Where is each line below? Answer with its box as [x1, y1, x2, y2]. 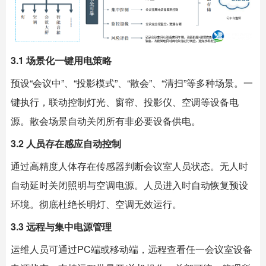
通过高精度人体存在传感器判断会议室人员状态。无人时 [11, 159, 248, 173]
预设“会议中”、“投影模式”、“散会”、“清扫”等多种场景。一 [11, 75, 253, 90]
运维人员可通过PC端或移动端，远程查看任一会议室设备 [11, 242, 252, 256]
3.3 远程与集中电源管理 [11, 219, 112, 233]
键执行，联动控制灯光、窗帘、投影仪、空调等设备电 [11, 94, 239, 109]
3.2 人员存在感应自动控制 [11, 136, 121, 150]
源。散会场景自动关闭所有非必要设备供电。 [11, 113, 201, 128]
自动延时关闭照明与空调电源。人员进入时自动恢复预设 [11, 178, 248, 192]
